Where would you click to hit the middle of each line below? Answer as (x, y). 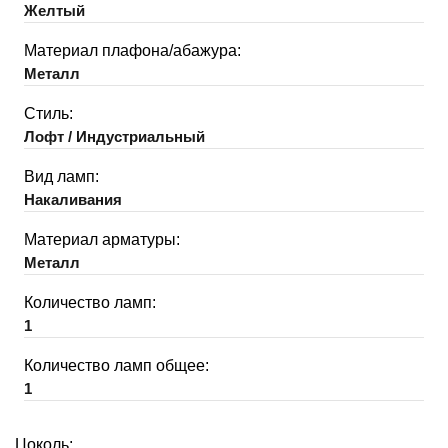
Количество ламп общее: (116, 365)
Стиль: (48, 113)
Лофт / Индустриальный (114, 136)
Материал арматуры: (102, 239)
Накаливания (73, 199)
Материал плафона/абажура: (132, 50)
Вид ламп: (61, 176)
